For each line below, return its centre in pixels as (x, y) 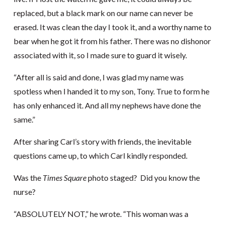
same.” (24, 119)
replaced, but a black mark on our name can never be (103, 13)
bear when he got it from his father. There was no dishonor (112, 41)
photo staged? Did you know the (143, 178)
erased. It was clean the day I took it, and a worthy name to (112, 27)
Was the (28, 178)
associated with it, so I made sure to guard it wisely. (100, 55)
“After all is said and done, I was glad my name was (98, 77)
